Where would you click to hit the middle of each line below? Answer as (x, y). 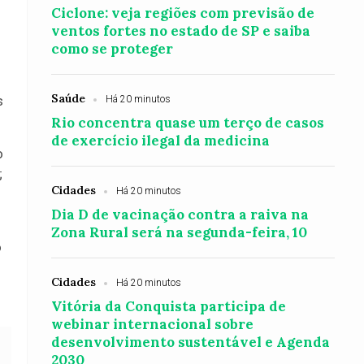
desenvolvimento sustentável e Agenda (191, 342)
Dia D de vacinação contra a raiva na (180, 214)
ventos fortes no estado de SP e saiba (181, 31)
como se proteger (113, 49)
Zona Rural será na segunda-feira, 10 (180, 232)
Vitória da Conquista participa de (169, 306)
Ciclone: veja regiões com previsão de (183, 13)
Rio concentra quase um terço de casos (188, 123)
